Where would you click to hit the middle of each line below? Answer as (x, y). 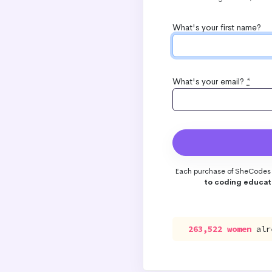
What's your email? (209, 81)
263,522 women (220, 229)
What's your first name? (216, 27)
